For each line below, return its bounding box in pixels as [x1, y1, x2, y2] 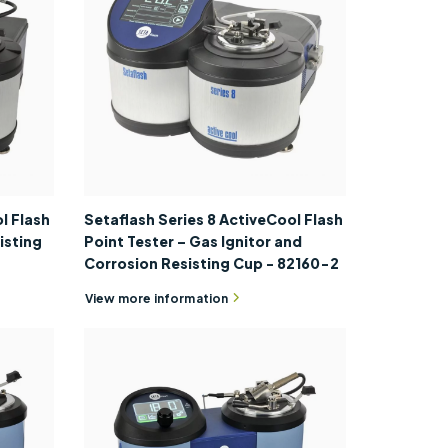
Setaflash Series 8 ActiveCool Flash [83, 210, 343, 229]
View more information [84, 290, 229, 306]
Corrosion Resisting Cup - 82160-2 [83, 254, 339, 273]
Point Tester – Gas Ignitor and [83, 232, 302, 251]
